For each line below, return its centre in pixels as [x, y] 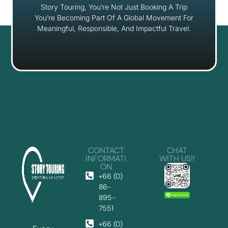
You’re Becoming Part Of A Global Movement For [114, 17]
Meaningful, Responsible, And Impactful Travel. [114, 28]
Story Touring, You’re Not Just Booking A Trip [114, 7]
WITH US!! [177, 158]
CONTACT [106, 150]
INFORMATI [106, 158]
